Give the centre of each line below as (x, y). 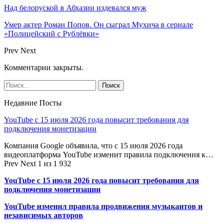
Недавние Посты (33, 103)
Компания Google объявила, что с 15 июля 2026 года (93, 145)
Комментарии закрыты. (44, 67)
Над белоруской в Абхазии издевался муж (75, 7)
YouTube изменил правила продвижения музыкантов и (103, 206)
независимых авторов (44, 215)
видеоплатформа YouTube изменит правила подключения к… (109, 154)
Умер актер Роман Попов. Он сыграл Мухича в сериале (99, 24)
